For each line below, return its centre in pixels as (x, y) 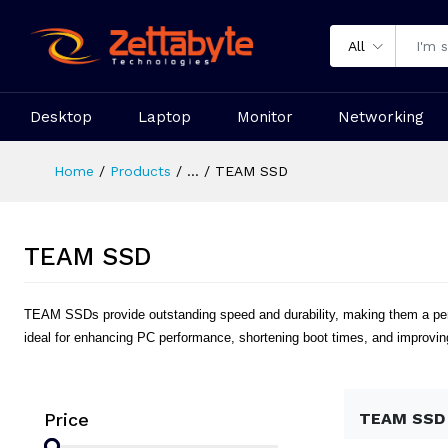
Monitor (264, 117)
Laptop (164, 117)
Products (140, 171)
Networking (381, 117)
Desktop (61, 117)
